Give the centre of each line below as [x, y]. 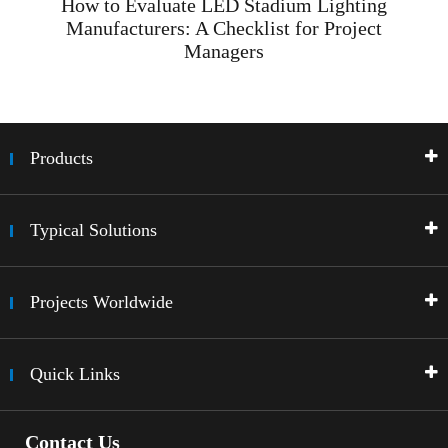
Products [61, 158]
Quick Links [75, 374]
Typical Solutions [93, 230]
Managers [224, 51]
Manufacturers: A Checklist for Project [224, 28]
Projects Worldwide [101, 302]
